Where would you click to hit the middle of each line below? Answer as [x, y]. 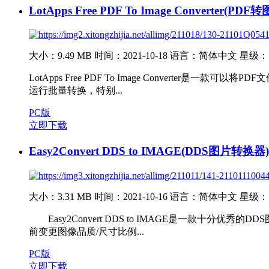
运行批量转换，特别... [76, 91]
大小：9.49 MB [60, 56]
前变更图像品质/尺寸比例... [86, 231]
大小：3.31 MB [60, 196]
